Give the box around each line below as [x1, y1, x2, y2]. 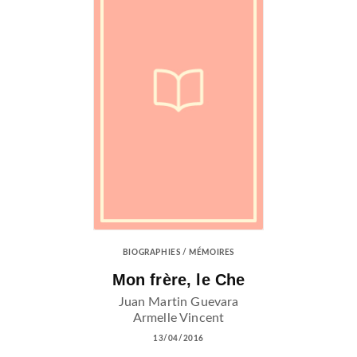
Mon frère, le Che [112, 270, 245, 288]
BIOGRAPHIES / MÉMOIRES [122, 248, 235, 257]
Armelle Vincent [132, 311, 225, 324]
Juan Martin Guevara [118, 295, 239, 308]
